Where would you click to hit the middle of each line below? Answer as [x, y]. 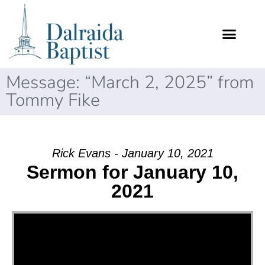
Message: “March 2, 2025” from [130, 83]
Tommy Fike [53, 101]
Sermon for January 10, [132, 172]
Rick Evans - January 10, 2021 [132, 153]
